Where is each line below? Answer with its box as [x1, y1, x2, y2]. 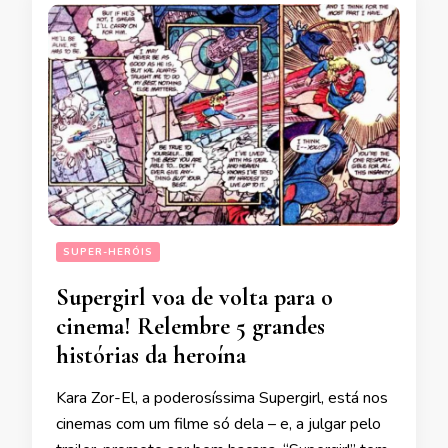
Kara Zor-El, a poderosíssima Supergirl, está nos [56, 387, 388, 410]
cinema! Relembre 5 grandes [56, 312, 325, 342]
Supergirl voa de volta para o [56, 283, 333, 313]
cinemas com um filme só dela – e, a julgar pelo [56, 413, 381, 436]
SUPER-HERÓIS [63, 245, 153, 260]
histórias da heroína [56, 341, 246, 371]
